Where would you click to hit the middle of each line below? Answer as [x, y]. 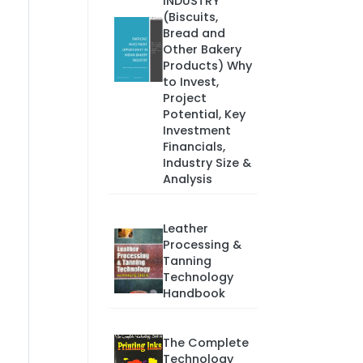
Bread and [194, 33]
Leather [185, 228]
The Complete [205, 343]
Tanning [187, 261]
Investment [196, 130]
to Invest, [190, 82]
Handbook [194, 293]
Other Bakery [202, 49]
